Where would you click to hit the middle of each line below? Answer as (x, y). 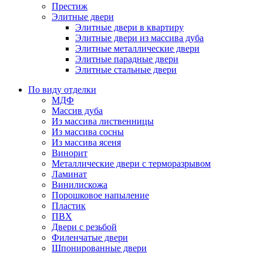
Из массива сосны (88, 132)
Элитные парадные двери (127, 59)
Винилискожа (80, 185)
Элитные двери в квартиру (129, 28)
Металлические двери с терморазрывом (131, 164)
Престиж (70, 6)
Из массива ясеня (86, 143)
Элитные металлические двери (137, 49)
